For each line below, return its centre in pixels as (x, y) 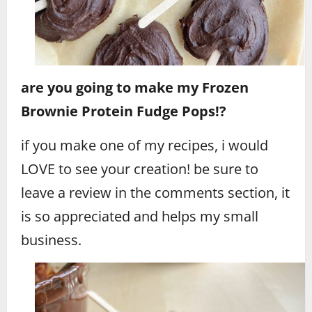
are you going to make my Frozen (135, 87)
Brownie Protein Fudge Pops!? (124, 111)
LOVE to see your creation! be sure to (140, 169)
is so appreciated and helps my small (140, 216)
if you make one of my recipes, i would (145, 145)
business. (51, 240)
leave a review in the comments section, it (155, 192)
